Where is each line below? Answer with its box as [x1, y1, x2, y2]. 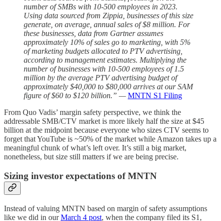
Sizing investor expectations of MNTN [4, 170, 157, 181]
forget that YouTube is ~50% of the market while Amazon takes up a [4, 135, 217, 144]
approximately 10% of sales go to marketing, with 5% [24, 38, 190, 47]
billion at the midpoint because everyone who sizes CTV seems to [4, 126, 209, 135]
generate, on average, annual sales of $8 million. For [24, 20, 190, 29]
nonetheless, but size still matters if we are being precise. [4, 152, 179, 161]
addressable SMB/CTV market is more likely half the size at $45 [4, 117, 204, 126]
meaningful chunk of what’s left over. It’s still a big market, [4, 144, 186, 152]
